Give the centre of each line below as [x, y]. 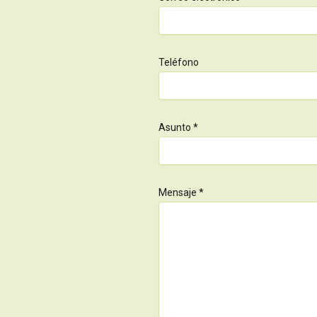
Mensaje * [181, 193]
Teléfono [179, 63]
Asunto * [178, 128]
